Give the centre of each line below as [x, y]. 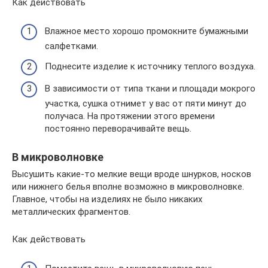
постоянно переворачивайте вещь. [118, 129]
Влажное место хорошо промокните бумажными [147, 31]
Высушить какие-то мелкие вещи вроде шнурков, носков [132, 174]
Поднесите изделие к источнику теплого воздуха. [150, 66]
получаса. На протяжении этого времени [130, 116]
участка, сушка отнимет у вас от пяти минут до [146, 103]
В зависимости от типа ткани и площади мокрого [150, 89]
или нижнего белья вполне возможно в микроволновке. [128, 187]
